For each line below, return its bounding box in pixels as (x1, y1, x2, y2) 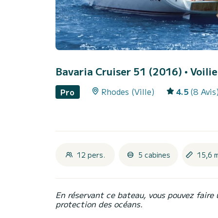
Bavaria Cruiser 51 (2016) (55, 64, 184, 79)
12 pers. (77, 149, 105, 160)
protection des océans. (55, 198, 143, 210)
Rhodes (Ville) (101, 86, 155, 98)
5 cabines (138, 149, 170, 160)
